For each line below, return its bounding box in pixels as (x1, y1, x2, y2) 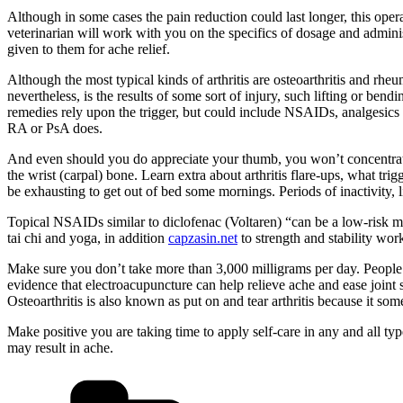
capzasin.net (168, 230, 237, 246)
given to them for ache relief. (7, 41, 170, 58)
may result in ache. (7, 340, 113, 356)
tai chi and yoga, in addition (7, 230, 168, 246)
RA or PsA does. (7, 121, 103, 137)
